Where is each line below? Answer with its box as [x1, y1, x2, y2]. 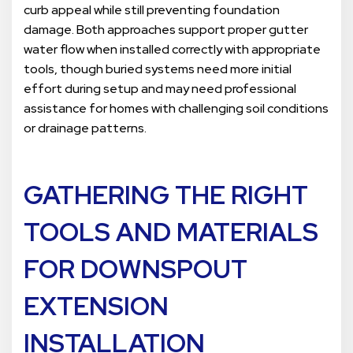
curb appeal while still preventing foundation [24, 2, 280, 19]
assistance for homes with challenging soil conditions [24, 100, 329, 117]
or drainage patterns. [24, 120, 149, 137]
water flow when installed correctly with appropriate [24, 41, 321, 58]
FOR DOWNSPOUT [24, 252, 247, 287]
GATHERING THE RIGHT [24, 178, 308, 213]
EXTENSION [24, 289, 169, 324]
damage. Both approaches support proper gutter [24, 21, 308, 39]
